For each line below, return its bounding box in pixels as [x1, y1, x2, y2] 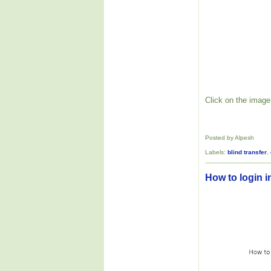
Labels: [205, 148, 227, 155]
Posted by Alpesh [205, 134, 254, 141]
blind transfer [227, 148, 267, 155]
